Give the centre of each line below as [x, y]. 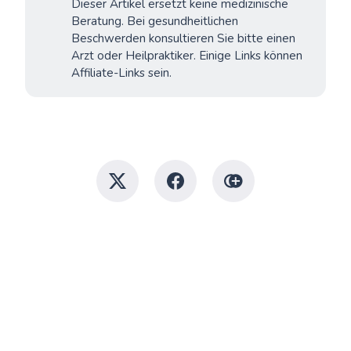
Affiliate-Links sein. [121, 73]
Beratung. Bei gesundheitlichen [154, 22]
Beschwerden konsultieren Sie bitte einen [183, 39]
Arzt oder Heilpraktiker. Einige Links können [186, 56]
